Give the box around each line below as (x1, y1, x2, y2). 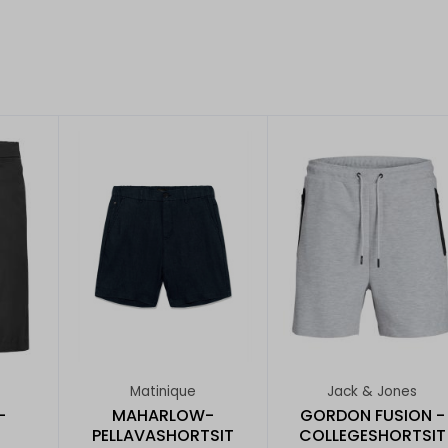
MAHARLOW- (112, 403, 214, 427)
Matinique (130, 382, 196, 402)
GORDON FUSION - (299, 403, 445, 427)
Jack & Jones (327, 382, 417, 402)
